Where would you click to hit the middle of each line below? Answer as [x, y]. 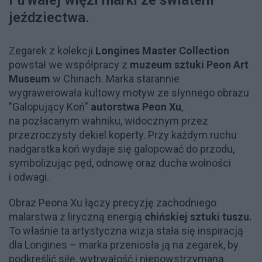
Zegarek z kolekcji [51, 50]
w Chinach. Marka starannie [115, 78]
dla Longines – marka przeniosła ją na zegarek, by [124, 244]
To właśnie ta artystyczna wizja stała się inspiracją [126, 230]
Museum [30, 78]
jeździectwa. [49, 17]
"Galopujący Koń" [50, 106]
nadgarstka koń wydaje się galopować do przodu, [122, 149]
